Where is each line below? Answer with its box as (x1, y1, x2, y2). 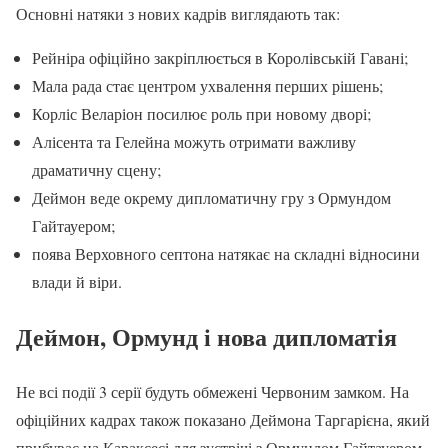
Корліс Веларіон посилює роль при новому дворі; (32, 103, 371, 125)
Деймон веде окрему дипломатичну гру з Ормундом (32, 187, 391, 209)
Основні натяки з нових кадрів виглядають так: (16, 3, 340, 25)
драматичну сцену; (32, 159, 161, 181)
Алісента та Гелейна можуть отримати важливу (32, 131, 356, 153)
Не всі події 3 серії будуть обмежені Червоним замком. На (16, 380, 409, 402)
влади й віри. (32, 271, 122, 293)
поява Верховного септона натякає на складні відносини (32, 243, 420, 265)
